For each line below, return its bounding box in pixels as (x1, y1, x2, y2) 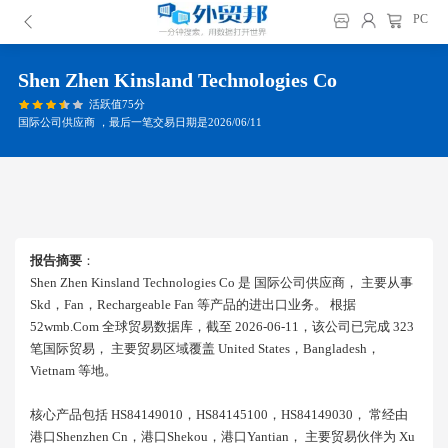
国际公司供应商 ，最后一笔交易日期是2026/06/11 (18, 115, 262, 128)
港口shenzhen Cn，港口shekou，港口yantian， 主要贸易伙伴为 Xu (30, 429, 415, 444)
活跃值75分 (88, 97, 145, 110)
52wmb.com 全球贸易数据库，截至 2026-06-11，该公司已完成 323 (30, 319, 414, 334)
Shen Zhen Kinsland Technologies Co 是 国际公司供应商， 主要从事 (30, 275, 413, 290)
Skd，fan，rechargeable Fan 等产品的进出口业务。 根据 (30, 297, 356, 312)
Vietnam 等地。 (30, 363, 117, 378)
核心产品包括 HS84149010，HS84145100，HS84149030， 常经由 (30, 407, 408, 422)
